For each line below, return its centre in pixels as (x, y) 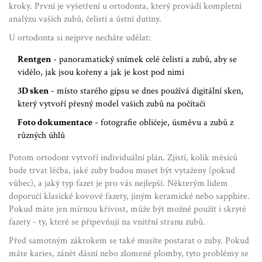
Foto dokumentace (55, 123)
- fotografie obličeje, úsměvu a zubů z (163, 123)
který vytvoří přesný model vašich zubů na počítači (111, 104)
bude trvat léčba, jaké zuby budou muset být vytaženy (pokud (122, 170)
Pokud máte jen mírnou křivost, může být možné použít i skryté (127, 209)
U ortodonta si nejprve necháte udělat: (80, 38)
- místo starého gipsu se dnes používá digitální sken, (146, 91)
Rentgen (34, 59)
